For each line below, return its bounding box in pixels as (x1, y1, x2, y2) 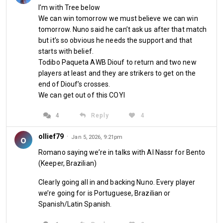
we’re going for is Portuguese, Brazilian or (38, 189, 171, 197)
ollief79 (38, 132, 64, 140)
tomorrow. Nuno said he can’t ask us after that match (38, 25, 207, 33)
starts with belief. (38, 47, 94, 55)
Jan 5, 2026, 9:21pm (71, 134, 123, 140)
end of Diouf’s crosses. (38, 80, 111, 88)
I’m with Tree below (38, 3, 100, 11)
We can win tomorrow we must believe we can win (38, 14, 198, 22)
